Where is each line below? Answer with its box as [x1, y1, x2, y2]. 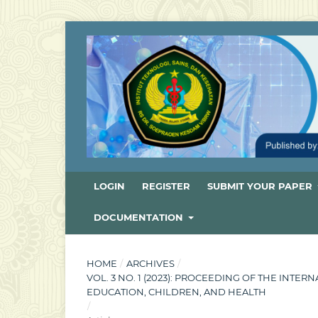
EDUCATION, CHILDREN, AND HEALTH [87, 285, 266, 297]
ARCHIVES [126, 257, 175, 269]
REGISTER [142, 180, 190, 192]
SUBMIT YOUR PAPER [207, 180, 315, 192]
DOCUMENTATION [94, 211, 186, 223]
